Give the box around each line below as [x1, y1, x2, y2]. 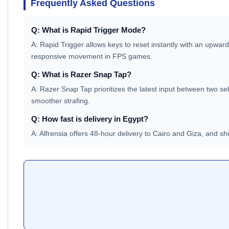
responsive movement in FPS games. [31, 52, 152, 61]
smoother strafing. [31, 97, 90, 105]
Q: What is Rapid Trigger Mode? [31, 26, 146, 35]
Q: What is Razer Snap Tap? [31, 70, 131, 79]
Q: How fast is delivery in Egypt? [31, 114, 148, 124]
